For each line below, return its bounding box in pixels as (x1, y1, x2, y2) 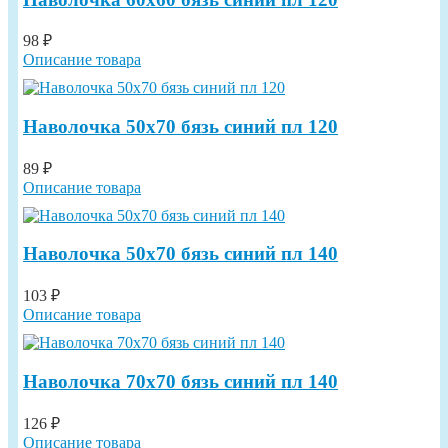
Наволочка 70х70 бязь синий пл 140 (23, 370, 338, 392)
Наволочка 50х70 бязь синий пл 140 (23, 243, 338, 265)
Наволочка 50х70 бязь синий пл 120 (23, 116, 338, 137)
